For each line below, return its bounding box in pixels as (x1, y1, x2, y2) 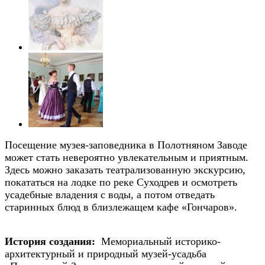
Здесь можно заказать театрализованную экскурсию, (5, 163, 245, 176)
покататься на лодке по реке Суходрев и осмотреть (5, 176, 237, 188)
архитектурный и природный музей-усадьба (5, 247, 206, 260)
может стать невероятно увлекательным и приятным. (5, 151, 248, 163)
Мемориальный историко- (95, 235, 221, 247)
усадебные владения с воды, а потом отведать (5, 188, 215, 201)
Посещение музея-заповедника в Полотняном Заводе (5, 138, 247, 151)
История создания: (5, 235, 95, 247)
